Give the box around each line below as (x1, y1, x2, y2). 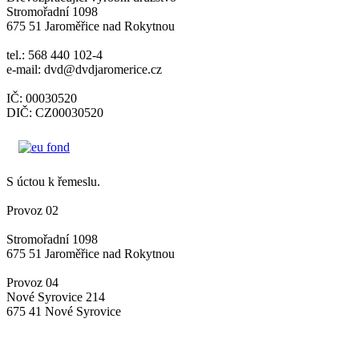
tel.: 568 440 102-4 (6, 47, 103, 62)
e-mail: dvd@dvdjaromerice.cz (6, 62, 162, 76)
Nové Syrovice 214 (6, 289, 105, 304)
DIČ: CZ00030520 (6, 105, 103, 119)
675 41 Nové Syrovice (6, 304, 121, 318)
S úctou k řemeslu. (6, 174, 100, 188)
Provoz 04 (6, 275, 58, 289)
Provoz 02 (6, 203, 58, 217)
